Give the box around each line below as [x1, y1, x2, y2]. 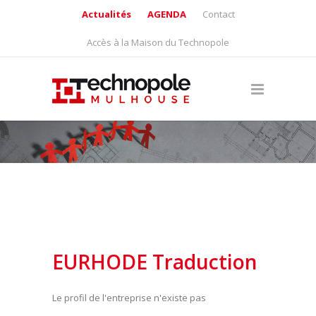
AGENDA [147, 8, 186, 20]
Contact [202, 8, 235, 20]
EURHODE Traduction [52, 248, 257, 275]
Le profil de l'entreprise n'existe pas [52, 291, 206, 304]
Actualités [81, 8, 131, 20]
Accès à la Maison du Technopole [87, 36, 229, 49]
